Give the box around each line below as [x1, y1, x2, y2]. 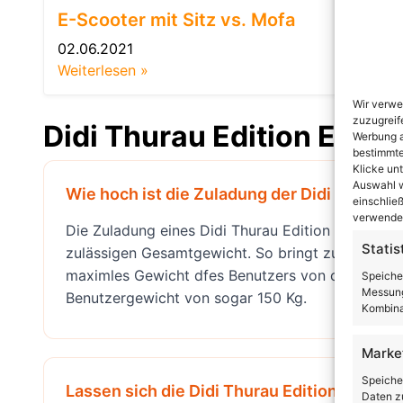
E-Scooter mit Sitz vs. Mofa [58, 8, 295, 31]
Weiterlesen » [58, 60, 148, 79]
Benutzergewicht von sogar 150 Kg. [66, 288, 307, 307]
